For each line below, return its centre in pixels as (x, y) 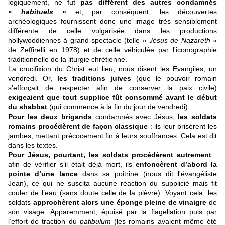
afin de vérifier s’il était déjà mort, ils (72, 164)
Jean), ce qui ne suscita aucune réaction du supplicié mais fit (113, 184)
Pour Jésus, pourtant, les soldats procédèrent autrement (110, 155)
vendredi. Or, (33, 79)
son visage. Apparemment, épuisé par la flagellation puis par (113, 212)
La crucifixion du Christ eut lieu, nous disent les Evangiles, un (113, 69)
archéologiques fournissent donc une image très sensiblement (113, 21)
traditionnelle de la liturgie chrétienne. (68, 60)
